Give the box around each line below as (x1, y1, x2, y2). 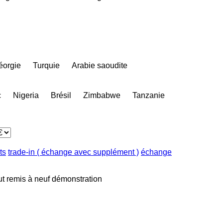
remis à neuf (6, 174, 50, 183)
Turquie (33, 61, 60, 70)
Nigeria (13, 91, 39, 100)
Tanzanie (132, 91, 165, 100)
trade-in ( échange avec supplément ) (8, 147, 139, 156)
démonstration (52, 174, 102, 183)
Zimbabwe (83, 91, 120, 100)
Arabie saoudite (72, 61, 127, 70)
